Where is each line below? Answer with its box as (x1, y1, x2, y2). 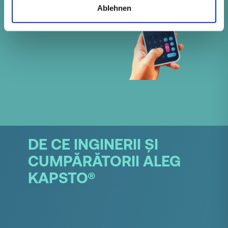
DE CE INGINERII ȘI (28, 135, 158, 153)
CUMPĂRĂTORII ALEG (28, 152, 181, 170)
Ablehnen (97, 3, 131, 12)
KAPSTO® (28, 169, 96, 187)
